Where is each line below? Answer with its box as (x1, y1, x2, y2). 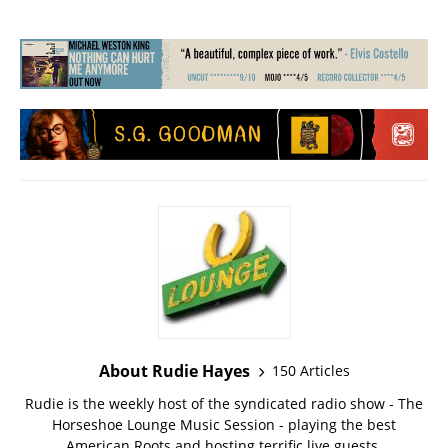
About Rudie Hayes (98, 359, 250, 382)
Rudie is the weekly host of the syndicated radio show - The (25, 393, 423, 413)
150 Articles (271, 361, 350, 381)
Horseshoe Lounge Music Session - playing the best (52, 414, 396, 434)
